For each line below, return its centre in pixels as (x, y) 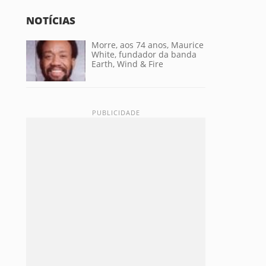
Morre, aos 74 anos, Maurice (148, 45)
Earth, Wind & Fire (127, 64)
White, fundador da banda (144, 54)
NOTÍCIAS (51, 20)
